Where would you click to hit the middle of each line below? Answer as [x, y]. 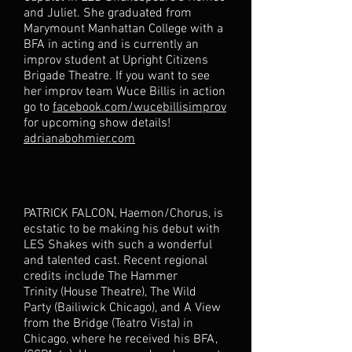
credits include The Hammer [101, 277]
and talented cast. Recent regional [115, 261]
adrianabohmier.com [79, 139]
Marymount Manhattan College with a [123, 29]
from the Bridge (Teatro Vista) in [108, 324]
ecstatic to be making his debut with [122, 229]
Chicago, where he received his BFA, [121, 339]
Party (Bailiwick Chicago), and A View [122, 308]
